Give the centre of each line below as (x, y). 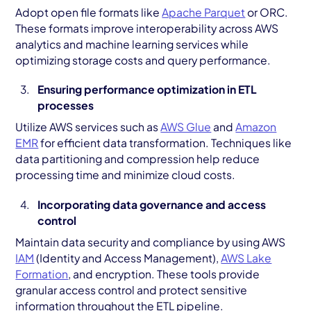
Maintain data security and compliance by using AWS (151, 242)
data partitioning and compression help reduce (138, 159)
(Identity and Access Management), (128, 258)
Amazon (256, 127)
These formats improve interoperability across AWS (147, 28)
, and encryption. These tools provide (164, 274)
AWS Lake (246, 258)
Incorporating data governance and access (151, 204)
